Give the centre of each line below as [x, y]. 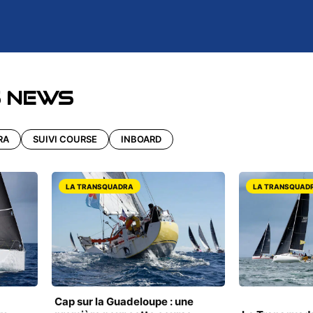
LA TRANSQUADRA [100, 186]
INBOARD [141, 139]
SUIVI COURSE [65, 139]
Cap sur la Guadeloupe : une [124, 302]
